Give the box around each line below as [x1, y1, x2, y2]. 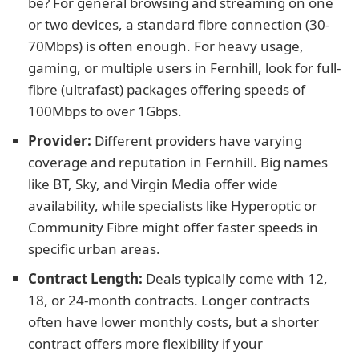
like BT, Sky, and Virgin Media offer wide [28, 175, 278, 193]
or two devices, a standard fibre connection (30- [28, 15, 329, 34]
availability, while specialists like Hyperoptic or [28, 196, 317, 215]
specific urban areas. [28, 240, 160, 258]
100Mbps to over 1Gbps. [28, 102, 182, 120]
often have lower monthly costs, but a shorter [28, 313, 319, 331]
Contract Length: [28, 269, 143, 288]
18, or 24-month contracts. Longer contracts [28, 291, 309, 309]
